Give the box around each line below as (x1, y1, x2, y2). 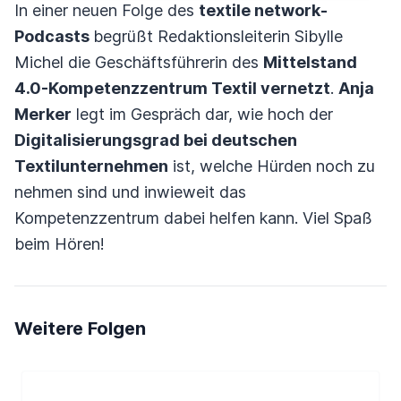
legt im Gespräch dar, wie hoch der (72, 105, 333, 124)
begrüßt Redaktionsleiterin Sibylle (93, 27, 343, 46)
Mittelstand (263, 53, 357, 72)
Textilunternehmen (14, 157, 168, 175)
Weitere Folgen (14, 318, 146, 339)
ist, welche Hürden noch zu (168, 157, 375, 175)
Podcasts (14, 27, 93, 46)
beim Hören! (14, 235, 105, 253)
